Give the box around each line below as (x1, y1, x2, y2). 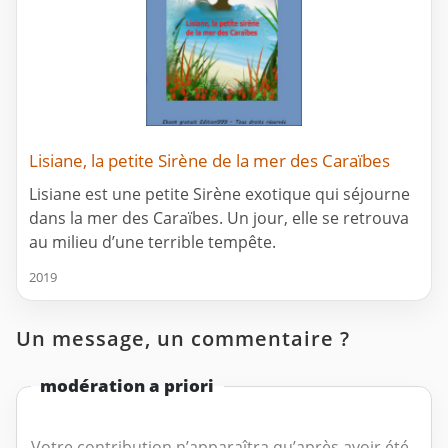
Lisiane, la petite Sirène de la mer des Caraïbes (29, 149, 390, 173)
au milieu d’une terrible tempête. (29, 231, 276, 254)
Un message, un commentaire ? (16, 325, 350, 353)
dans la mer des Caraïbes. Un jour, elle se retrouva (29, 207, 409, 230)
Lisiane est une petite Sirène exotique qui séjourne (29, 183, 410, 206)
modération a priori (40, 374, 215, 398)
